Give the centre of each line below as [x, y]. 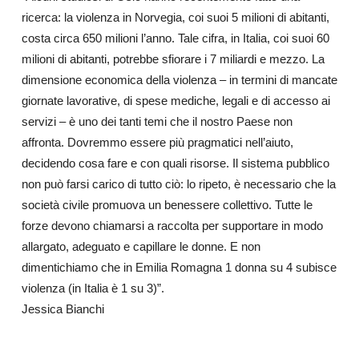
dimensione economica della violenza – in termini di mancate [179, 80]
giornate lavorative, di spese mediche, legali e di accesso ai [175, 101]
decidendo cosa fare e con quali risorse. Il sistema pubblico [175, 163]
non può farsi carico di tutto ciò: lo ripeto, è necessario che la [178, 184]
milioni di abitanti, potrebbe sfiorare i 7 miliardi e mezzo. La [173, 59]
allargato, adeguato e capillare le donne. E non [141, 246]
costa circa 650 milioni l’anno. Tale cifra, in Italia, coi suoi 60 [175, 38]
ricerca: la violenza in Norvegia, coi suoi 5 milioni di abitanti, [175, 17]
